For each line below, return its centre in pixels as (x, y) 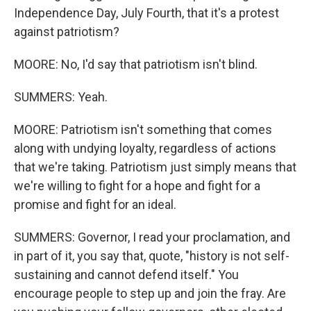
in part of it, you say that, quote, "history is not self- (152, 256)
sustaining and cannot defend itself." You (126, 275)
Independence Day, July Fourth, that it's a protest (146, 13)
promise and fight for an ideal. (95, 204)
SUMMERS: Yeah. (61, 97)
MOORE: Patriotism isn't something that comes (143, 129)
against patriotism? (67, 32)
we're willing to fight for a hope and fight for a (137, 186)
